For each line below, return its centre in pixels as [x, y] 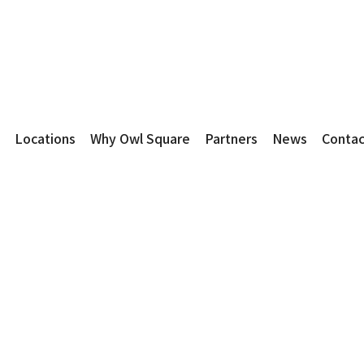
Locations [45, 138]
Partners [231, 138]
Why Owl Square [141, 138]
